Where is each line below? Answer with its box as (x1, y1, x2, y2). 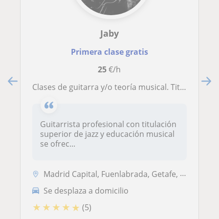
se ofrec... (40, 138, 75, 150)
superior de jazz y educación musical (40, 129, 175, 140)
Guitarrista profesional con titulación (40, 119, 176, 130)
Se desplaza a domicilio (44, 185, 129, 196)
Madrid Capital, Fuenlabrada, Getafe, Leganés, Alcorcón (44, 169, 180, 180)
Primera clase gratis (70, 46, 148, 58)
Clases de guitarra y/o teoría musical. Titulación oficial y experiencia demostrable (37, 82, 180, 93)
